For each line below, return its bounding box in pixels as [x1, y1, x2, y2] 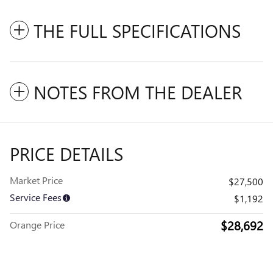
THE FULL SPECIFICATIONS [34, 18, 241, 43]
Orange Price [10, 218, 65, 231]
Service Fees [10, 190, 62, 204]
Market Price [10, 173, 63, 186]
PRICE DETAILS [10, 141, 123, 166]
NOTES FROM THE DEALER [34, 79, 242, 104]
